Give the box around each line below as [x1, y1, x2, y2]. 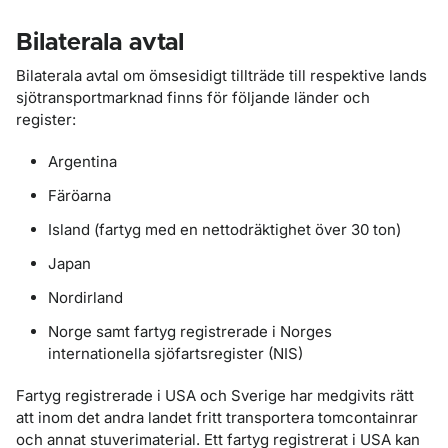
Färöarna [48, 186, 111, 205]
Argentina [48, 152, 117, 171]
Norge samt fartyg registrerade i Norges [48, 322, 332, 341]
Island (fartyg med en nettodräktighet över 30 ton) [48, 220, 401, 239]
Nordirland [48, 288, 123, 307]
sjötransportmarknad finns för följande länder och [16, 88, 370, 107]
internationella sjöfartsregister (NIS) [48, 344, 303, 363]
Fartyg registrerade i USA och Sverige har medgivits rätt [16, 386, 414, 405]
